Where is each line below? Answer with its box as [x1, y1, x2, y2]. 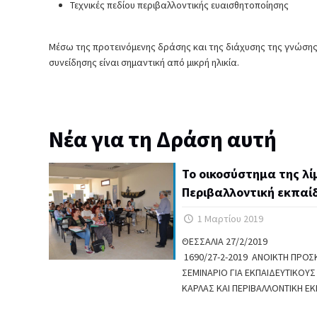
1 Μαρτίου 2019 [195, 212, 264, 225]
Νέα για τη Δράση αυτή [49, 125, 277, 154]
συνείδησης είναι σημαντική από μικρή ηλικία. [49, 56, 240, 69]
